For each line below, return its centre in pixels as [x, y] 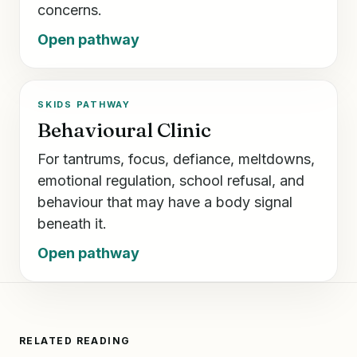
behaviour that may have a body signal [165, 202]
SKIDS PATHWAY [84, 104]
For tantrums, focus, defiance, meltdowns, [176, 159]
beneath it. [72, 223]
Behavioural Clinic [124, 129]
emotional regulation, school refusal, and [171, 180]
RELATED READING [75, 340]
